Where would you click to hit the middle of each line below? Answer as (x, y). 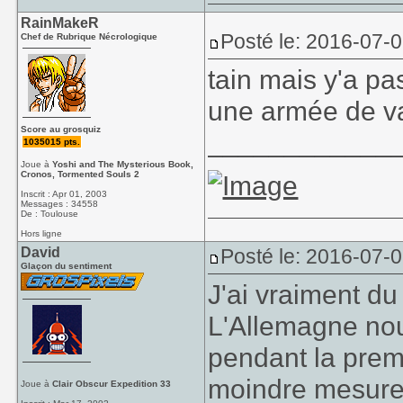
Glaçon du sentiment (67, 266)
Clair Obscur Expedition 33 (112, 384)
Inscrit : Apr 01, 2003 (64, 194)
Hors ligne (42, 233)
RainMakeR (60, 23)
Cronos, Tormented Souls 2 (81, 174)
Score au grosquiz (61, 129)
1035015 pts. (52, 142)
